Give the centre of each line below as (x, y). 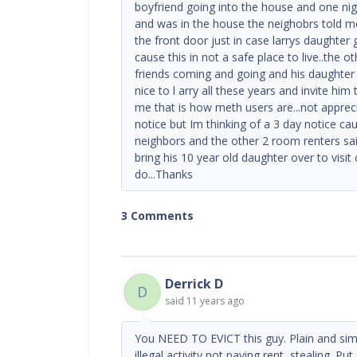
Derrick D (194, 283)
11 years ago (216, 300)
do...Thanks (164, 174)
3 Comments (157, 215)
